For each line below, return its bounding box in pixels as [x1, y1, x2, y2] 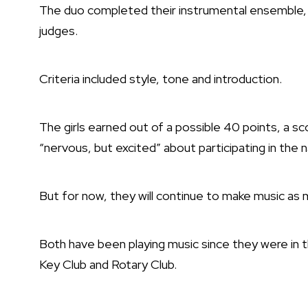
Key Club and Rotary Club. [39, 256, 177, 273]
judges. [39, 23, 78, 39]
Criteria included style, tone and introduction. [39, 71, 282, 87]
